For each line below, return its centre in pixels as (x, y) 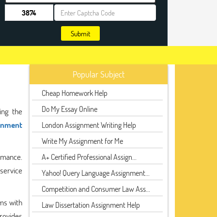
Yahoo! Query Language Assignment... (96, 173)
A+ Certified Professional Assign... (89, 157)
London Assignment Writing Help (89, 125)
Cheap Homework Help (75, 93)
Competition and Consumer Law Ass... (96, 189)
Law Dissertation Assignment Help (91, 205)
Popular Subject (99, 74)
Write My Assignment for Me (82, 141)
